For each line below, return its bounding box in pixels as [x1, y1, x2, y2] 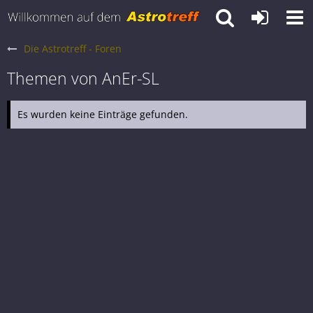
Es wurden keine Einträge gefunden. [17, 108, 188, 121]
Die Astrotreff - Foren [24, 42, 122, 55]
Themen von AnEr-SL [7, 67, 159, 89]
